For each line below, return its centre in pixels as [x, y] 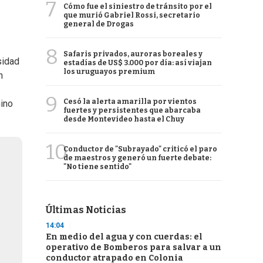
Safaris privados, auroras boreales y [133, 54]
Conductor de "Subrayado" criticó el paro [140, 149]
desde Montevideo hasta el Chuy [124, 119]
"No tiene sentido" [97, 167]
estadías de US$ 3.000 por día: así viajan [138, 63]
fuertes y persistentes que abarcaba [132, 110]
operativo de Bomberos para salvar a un [134, 247]
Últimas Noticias [86, 210]
